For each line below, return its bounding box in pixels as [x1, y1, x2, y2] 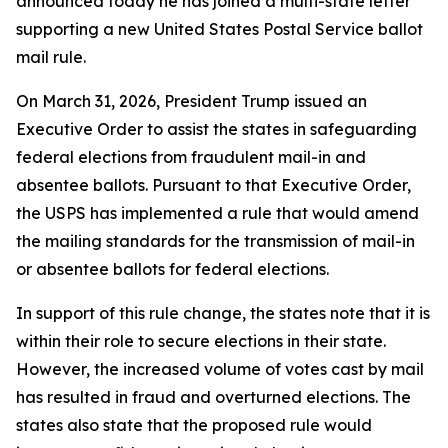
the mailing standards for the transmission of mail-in [16, 231, 415, 251]
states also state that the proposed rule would [16, 415, 372, 435]
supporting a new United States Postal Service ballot [16, 19, 423, 39]
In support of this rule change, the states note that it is [16, 303, 430, 323]
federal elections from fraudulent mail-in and [16, 147, 366, 167]
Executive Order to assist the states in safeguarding [16, 119, 417, 139]
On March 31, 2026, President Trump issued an [16, 91, 367, 111]
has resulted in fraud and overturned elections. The [16, 387, 411, 407]
